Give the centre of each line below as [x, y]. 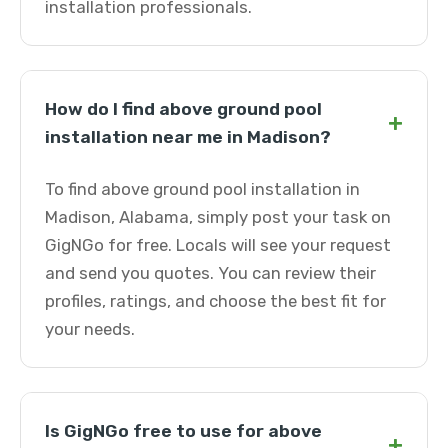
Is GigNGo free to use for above [183, 431]
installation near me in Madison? [188, 137]
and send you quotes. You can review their [210, 273]
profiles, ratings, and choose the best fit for [215, 301]
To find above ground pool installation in [202, 189]
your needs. [90, 329]
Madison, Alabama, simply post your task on [218, 217]
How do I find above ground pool [183, 109]
